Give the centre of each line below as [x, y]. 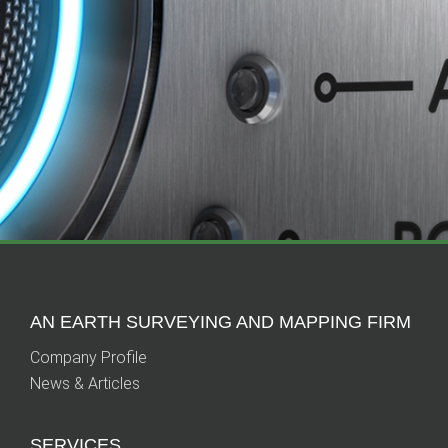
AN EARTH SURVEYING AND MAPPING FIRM [220, 322]
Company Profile [88, 358]
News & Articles [85, 384]
